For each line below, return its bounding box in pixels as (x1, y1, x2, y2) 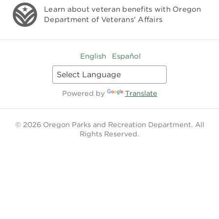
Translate (125, 89, 157, 97)
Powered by (62, 89, 107, 97)
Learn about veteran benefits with (44, 4, 173, 14)
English (80, 52, 106, 61)
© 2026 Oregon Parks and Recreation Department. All (15, 120, 204, 129)
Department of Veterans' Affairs (44, 15, 163, 24)
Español (111, 52, 141, 61)
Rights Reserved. (80, 130, 139, 138)
